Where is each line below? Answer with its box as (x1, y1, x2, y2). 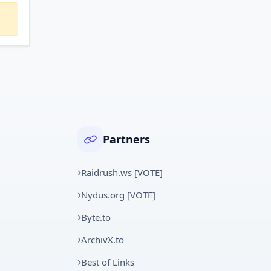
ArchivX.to (81, 233, 125, 246)
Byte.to (81, 211, 111, 223)
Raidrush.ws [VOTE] (81, 166, 163, 178)
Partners (103, 131, 151, 146)
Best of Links (81, 256, 135, 268)
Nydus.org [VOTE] (81, 189, 156, 201)
